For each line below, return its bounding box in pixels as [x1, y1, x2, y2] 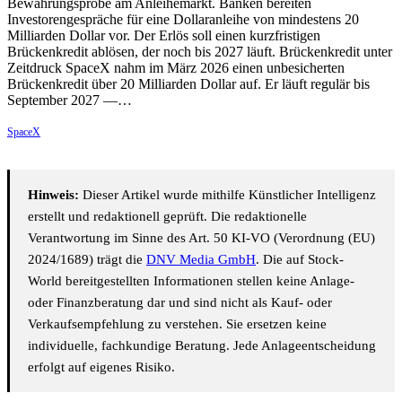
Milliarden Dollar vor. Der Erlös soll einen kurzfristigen [7, 27, 320, 43]
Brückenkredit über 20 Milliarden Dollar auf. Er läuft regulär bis [7, 75, 370, 92]
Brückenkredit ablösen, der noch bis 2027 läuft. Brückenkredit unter [7, 43, 392, 59]
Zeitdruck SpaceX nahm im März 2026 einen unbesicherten [7, 59, 345, 75]
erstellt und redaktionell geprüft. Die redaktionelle [28, 208, 307, 223]
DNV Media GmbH [146, 251, 256, 267]
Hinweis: [28, 187, 79, 202]
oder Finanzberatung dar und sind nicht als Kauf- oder [28, 294, 332, 310]
